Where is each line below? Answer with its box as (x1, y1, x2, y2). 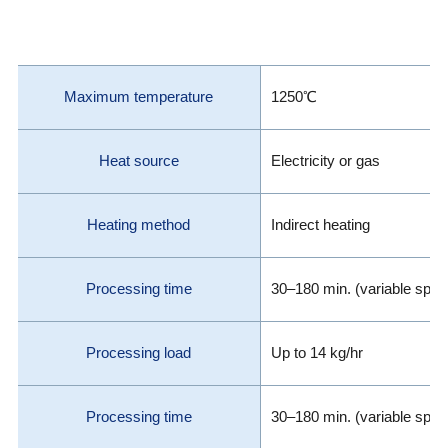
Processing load (86, 344, 192, 361)
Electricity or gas (270, 152, 380, 169)
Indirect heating (270, 216, 370, 233)
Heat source (98, 152, 179, 169)
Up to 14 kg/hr (270, 344, 363, 361)
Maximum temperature (64, 88, 214, 105)
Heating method (87, 216, 191, 233)
